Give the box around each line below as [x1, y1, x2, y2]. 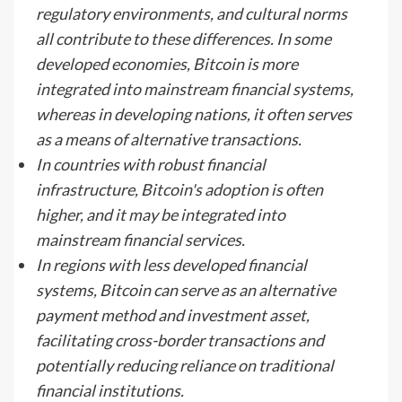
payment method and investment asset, [36, 305, 310, 325]
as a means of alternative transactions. [36, 129, 301, 149]
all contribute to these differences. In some [36, 29, 331, 48]
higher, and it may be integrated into [36, 205, 285, 224]
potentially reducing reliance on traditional [36, 355, 334, 375]
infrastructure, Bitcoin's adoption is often [36, 179, 323, 199]
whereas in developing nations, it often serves [36, 104, 352, 124]
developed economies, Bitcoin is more [36, 54, 298, 74]
